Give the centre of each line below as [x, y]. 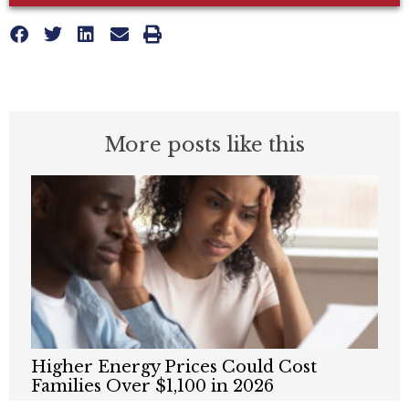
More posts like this [204, 145]
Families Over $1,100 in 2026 [152, 387]
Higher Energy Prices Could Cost [174, 367]
